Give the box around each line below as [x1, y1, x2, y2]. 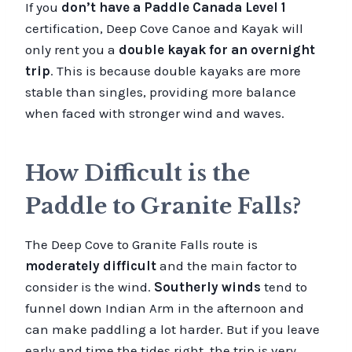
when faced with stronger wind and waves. [25, 104, 284, 121]
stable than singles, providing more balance [25, 83, 296, 100]
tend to [261, 278, 307, 295]
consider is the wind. [25, 278, 154, 295]
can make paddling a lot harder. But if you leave [25, 321, 320, 337]
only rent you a [25, 41, 119, 57]
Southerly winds [154, 278, 261, 295]
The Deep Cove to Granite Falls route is [25, 236, 258, 252]
